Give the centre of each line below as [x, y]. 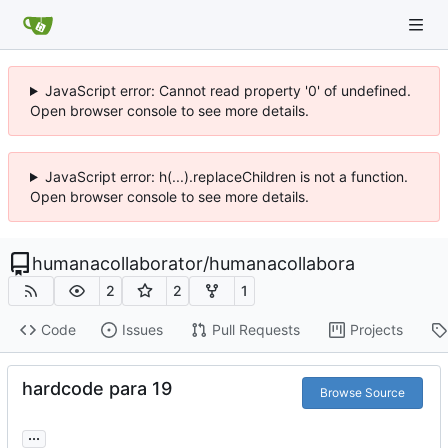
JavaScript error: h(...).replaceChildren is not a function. [226, 176]
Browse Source [362, 392]
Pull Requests [255, 330]
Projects [376, 330]
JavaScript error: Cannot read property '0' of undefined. [227, 90]
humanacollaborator [117, 263]
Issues [142, 330]
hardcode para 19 [97, 388]
